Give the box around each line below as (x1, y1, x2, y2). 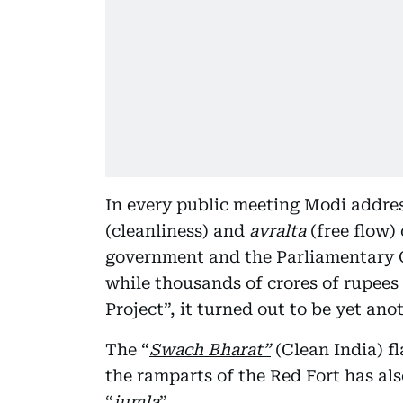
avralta (249, 220, 306, 240)
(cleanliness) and (105, 220, 249, 240)
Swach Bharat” (149, 339, 271, 359)
